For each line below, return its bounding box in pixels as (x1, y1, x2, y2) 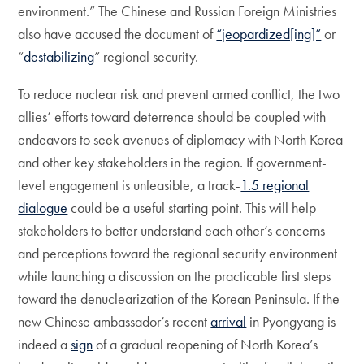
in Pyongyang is (246, 312, 336, 331)
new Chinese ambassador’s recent (18, 312, 211, 331)
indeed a (18, 335, 71, 353)
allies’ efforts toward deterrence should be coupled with (18, 107, 327, 126)
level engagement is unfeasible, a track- (18, 175, 241, 194)
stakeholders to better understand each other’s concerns (18, 221, 326, 240)
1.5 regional (240, 175, 310, 194)
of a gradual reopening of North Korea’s (93, 335, 318, 353)
